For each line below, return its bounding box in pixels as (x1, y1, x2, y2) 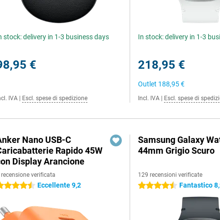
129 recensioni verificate (138, 171, 203, 178)
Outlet (138, 80, 159, 88)
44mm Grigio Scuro (138, 145, 215, 156)
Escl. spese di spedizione (22, 95, 87, 102)
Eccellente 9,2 (37, 181, 81, 189)
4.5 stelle (138, 182, 165, 190)
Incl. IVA (138, 95, 160, 102)
